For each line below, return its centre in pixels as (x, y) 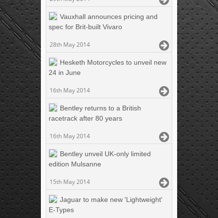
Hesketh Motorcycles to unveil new (113, 62)
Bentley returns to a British (100, 108)
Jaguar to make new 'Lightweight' (111, 199)
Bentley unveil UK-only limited (105, 154)
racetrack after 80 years (85, 118)
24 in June (65, 72)
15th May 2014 (70, 182)
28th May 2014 (70, 44)
